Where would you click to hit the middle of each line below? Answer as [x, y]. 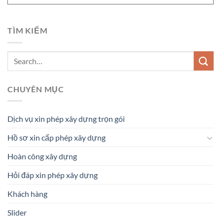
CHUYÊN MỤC [36, 89]
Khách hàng [27, 194]
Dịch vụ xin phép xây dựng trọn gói [66, 119]
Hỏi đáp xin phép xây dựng [53, 175]
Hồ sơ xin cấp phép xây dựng [56, 138]
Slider [17, 213]
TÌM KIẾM [28, 31]
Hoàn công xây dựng [42, 156]
